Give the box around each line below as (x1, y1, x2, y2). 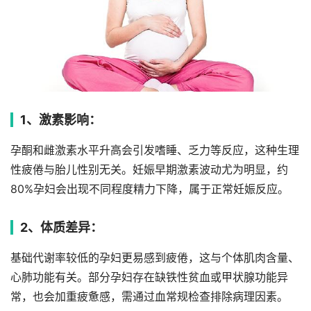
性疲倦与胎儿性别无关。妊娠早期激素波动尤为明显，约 (10, 162, 288, 176)
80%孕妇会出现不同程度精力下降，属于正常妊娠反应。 (10, 182, 289, 196)
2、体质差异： (20, 219, 103, 235)
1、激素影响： (20, 112, 101, 127)
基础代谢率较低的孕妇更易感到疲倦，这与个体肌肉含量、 (10, 251, 299, 264)
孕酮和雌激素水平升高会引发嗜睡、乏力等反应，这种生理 (10, 143, 299, 157)
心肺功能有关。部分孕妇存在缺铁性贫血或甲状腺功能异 (10, 270, 288, 284)
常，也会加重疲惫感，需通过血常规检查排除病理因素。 (10, 289, 288, 303)
